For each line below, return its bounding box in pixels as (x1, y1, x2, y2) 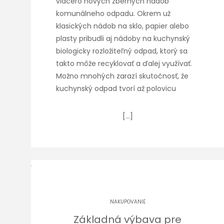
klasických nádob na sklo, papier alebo (56, 21, 189, 31)
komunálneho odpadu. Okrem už (56, 8, 170, 18)
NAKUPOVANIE (109, 198, 145, 205)
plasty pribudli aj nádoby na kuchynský (56, 33, 190, 43)
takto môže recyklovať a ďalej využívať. (56, 58, 192, 68)
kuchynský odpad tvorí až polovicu (56, 83, 176, 93)
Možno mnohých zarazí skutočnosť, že (56, 71, 188, 81)
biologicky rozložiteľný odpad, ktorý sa (56, 46, 187, 56)
